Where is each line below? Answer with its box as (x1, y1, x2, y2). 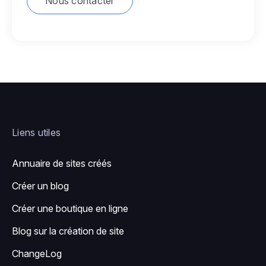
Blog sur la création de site (12, 225, 124, 237)
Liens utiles (12, 126, 61, 139)
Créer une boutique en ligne (12, 202, 128, 215)
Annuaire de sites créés (12, 157, 112, 170)
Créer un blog (12, 180, 69, 192)
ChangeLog (12, 248, 62, 260)
